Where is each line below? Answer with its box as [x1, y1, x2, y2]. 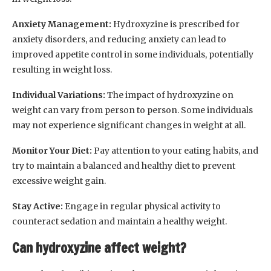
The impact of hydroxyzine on [105, 90, 233, 101]
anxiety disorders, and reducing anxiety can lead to [12, 34, 226, 45]
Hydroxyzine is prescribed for [111, 19, 240, 30]
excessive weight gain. [12, 175, 106, 187]
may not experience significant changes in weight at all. [12, 120, 246, 131]
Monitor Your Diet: [12, 145, 94, 157]
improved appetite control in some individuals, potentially [12, 49, 253, 60]
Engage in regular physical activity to [63, 201, 221, 212]
